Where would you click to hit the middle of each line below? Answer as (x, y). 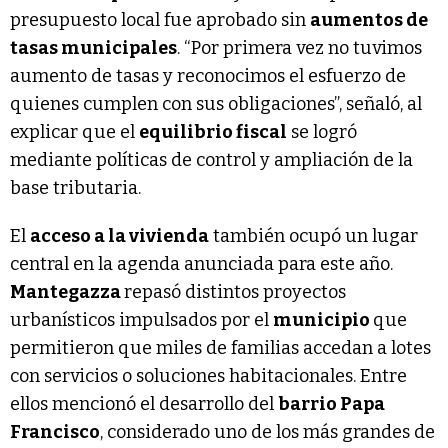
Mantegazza (67, 292)
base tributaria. (75, 188)
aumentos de (369, 20)
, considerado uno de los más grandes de (267, 432)
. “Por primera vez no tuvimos (299, 48)
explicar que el (74, 132)
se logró (322, 132)
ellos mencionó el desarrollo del (144, 404)
